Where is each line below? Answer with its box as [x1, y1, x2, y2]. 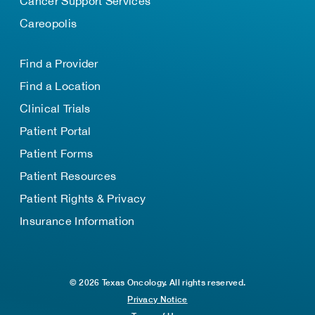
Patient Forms [20, 147, 94, 160]
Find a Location [20, 79, 101, 92]
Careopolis [20, 17, 77, 30]
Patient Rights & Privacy [20, 192, 146, 205]
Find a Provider [20, 57, 98, 70]
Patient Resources [20, 169, 117, 182]
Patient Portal [20, 124, 91, 137]
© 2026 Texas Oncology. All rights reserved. [69, 277, 246, 288]
